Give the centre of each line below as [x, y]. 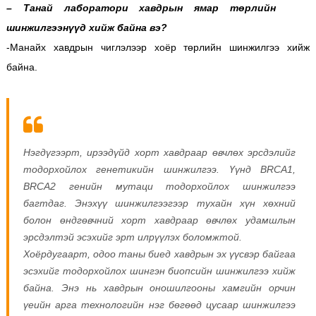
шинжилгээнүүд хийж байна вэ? [86, 27]
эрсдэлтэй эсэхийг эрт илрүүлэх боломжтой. [132, 237]
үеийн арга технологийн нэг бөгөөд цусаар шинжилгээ [159, 304]
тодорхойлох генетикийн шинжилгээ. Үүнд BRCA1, [159, 169]
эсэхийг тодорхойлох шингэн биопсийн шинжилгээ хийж [159, 271]
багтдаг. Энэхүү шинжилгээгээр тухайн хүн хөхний [159, 203]
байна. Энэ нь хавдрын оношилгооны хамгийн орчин [159, 287]
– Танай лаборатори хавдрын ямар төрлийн [141, 7]
